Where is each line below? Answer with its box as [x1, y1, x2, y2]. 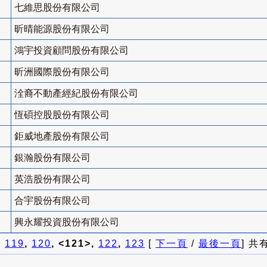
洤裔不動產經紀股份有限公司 [14, 88, 138, 99]
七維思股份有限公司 [14, 2, 100, 13]
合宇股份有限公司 [14, 195, 91, 206]
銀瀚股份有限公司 [14, 153, 91, 163]
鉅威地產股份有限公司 [14, 131, 110, 142]
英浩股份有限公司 [14, 174, 91, 185]
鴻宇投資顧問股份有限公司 [14, 45, 129, 56]
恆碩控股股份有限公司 [14, 110, 110, 120]
